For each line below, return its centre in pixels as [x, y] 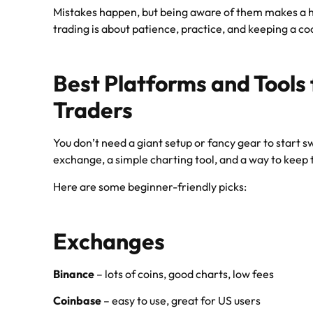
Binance [74, 274]
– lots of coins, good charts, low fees [184, 274]
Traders [93, 110]
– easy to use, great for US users [181, 301]
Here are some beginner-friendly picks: [150, 186]
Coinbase [78, 301]
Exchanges [109, 241]
